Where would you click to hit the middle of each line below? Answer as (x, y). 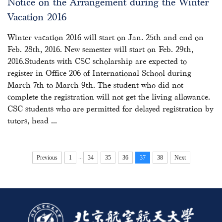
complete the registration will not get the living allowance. (109, 97)
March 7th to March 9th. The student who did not (95, 85)
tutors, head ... (32, 121)
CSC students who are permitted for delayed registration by (110, 109)
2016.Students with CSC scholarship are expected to (97, 61)
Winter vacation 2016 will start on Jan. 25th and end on (106, 37)
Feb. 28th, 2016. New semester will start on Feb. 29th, (100, 49)
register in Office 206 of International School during (99, 73)
